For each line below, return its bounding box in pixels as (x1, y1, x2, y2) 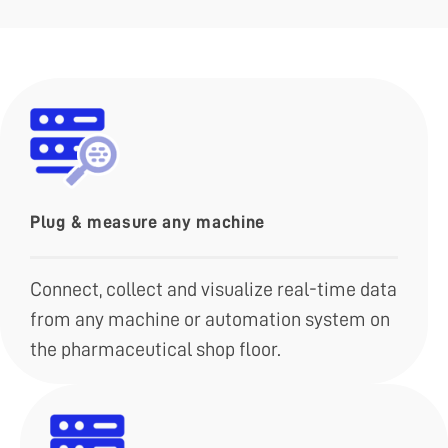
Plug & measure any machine (30, 213, 266, 232)
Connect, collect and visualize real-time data (30, 279, 397, 300)
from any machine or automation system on (30, 309, 390, 330)
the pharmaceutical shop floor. (30, 339, 281, 360)
